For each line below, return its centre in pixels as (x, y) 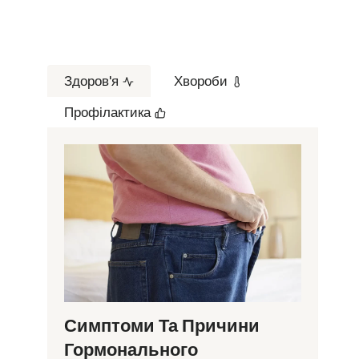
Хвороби (201, 81)
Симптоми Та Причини (162, 326)
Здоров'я (92, 81)
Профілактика (108, 113)
